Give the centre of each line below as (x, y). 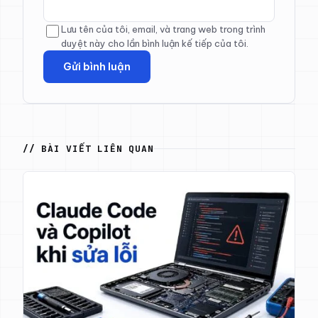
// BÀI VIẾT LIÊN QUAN (88, 148)
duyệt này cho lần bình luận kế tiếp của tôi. (155, 43)
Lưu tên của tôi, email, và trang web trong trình (163, 29)
